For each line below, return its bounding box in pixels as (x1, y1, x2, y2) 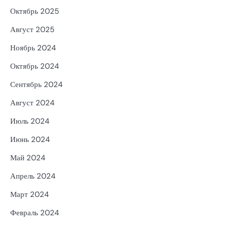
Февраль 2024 (10, 207, 59, 218)
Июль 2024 (10, 116, 49, 126)
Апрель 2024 (10, 170, 55, 181)
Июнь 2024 (10, 134, 50, 145)
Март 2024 (10, 189, 49, 199)
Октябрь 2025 (10, 6, 59, 16)
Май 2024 (10, 152, 45, 163)
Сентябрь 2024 (10, 79, 63, 90)
